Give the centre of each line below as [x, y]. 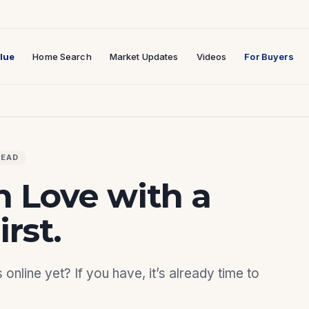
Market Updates [144, 56]
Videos [211, 56]
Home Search [62, 56]
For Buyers [269, 56]
